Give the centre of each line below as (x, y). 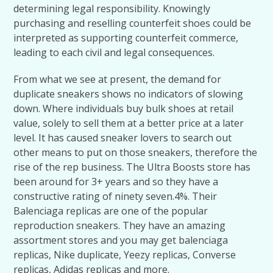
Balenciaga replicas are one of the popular (111, 211)
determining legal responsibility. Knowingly (112, 9)
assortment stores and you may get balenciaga (121, 240)
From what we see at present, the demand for (118, 79)
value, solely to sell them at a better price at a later (129, 123)
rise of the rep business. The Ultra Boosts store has (132, 167)
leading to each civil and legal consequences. (114, 52)
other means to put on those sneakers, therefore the (136, 152)
